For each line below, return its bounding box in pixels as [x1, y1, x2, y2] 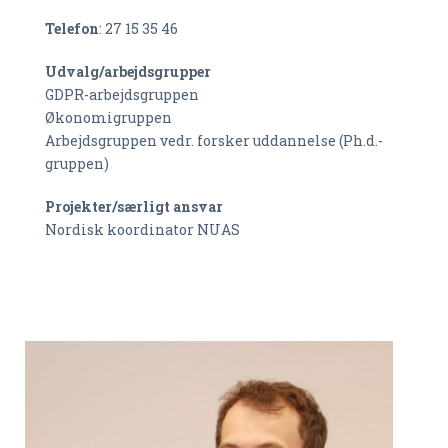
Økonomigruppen [45, 108, 172, 127]
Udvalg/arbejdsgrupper [45, 62, 211, 81]
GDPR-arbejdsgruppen [45, 85, 199, 104]
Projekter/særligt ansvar [45, 197, 223, 216]
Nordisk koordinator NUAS [45, 220, 240, 239]
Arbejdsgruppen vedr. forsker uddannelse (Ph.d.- [45, 131, 383, 150]
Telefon [45, 19, 99, 38]
